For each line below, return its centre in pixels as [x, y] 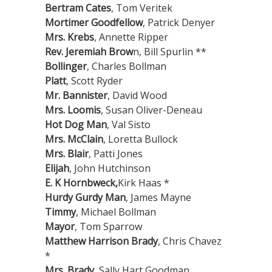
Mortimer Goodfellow [94, 23]
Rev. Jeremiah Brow [89, 52]
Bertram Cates [78, 8]
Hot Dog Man [76, 125]
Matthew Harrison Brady [101, 241]
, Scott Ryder [94, 81]
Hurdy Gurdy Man [85, 198]
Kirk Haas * [144, 183]
